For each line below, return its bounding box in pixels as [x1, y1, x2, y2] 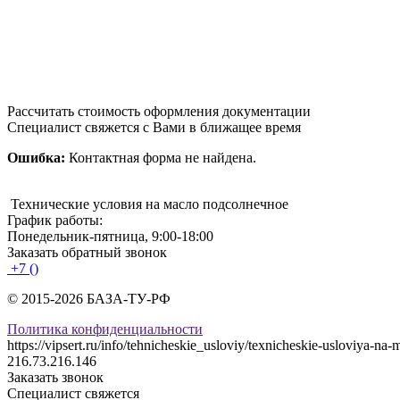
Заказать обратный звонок [7, 245, 167, 261]
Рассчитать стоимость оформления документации [7, 104, 311, 120]
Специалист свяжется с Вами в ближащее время [7, 120, 301, 136]
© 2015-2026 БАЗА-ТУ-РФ [7, 291, 171, 307]
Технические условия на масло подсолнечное [11, 196, 288, 212]
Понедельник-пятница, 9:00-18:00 [7, 229, 213, 245]
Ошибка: [7, 150, 65, 166]
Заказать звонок [7, 370, 104, 386]
